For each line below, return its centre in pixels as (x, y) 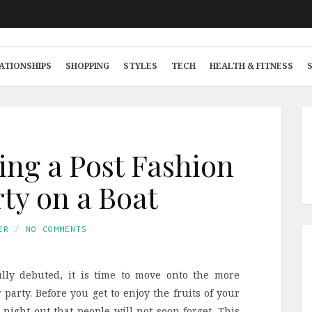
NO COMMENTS (56, 229)
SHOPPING (87, 66)
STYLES (140, 66)
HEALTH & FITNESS (251, 66)
